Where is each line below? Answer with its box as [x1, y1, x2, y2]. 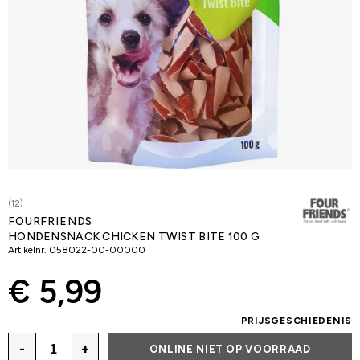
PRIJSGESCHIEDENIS [240, 315, 352, 326]
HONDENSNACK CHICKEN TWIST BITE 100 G [8, 230, 260, 243]
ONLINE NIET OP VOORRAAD [149, 343, 311, 356]
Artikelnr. [8, 244, 47, 256]
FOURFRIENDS [8, 215, 93, 228]
